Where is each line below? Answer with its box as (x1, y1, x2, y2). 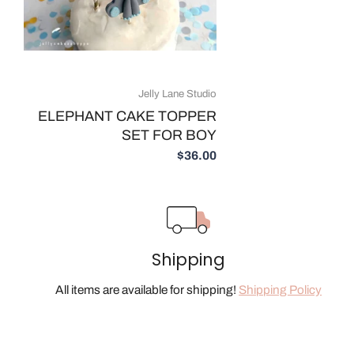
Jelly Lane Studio (138, 88, 217, 100)
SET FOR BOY (122, 127, 217, 144)
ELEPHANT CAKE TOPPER (38, 108, 217, 125)
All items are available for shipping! (55, 283, 239, 297)
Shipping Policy (239, 283, 322, 297)
